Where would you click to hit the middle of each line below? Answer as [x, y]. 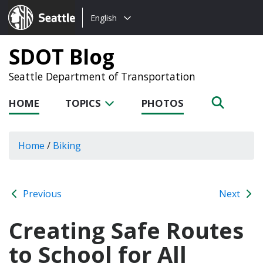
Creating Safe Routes [126, 230]
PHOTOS [163, 103]
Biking [67, 145]
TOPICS [84, 103]
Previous [41, 193]
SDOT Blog [62, 56]
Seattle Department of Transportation [102, 76]
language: [104, 32]
